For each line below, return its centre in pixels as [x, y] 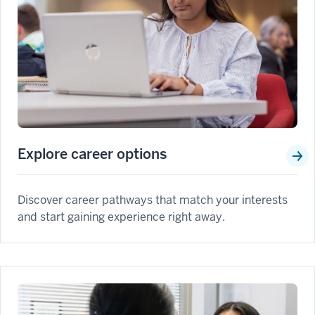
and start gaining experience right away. [121, 217]
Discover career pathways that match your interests [153, 200]
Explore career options [92, 154]
